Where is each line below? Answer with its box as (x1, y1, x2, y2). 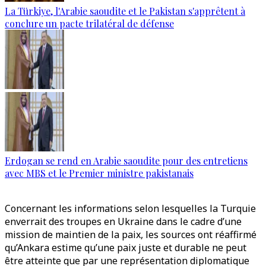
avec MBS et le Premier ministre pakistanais (5, 167, 194, 180)
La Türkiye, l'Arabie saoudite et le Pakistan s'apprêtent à (5, 5, 245, 18)
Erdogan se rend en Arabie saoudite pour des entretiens (5, 154, 248, 167)
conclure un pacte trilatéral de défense (5, 17, 174, 30)
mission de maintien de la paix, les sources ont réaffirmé (5, 228, 256, 242)
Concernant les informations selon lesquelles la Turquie (5, 202, 256, 216)
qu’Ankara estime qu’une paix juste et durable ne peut (5, 241, 246, 255)
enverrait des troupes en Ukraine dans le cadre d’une (5, 215, 242, 229)
